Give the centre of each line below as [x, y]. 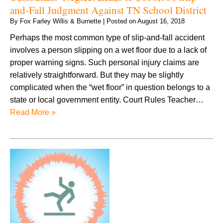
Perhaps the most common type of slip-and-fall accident [107, 37]
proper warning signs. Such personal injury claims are [105, 62]
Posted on [122, 21]
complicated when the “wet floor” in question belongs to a [110, 87]
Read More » [33, 112]
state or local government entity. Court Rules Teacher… [107, 100]
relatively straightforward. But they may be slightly [97, 75]
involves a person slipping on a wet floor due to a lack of [108, 50]
